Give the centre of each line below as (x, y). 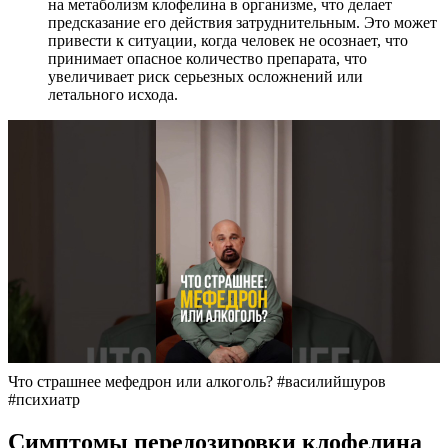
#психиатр (44, 400)
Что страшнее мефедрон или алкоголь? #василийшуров (197, 382)
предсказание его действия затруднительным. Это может (242, 23)
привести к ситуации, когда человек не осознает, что (228, 41)
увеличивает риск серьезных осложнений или (205, 77)
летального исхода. (113, 95)
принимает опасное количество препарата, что (207, 59)
